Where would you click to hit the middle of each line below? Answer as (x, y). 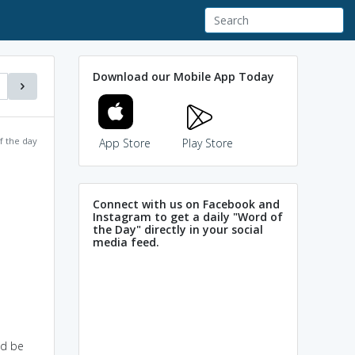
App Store (124, 143)
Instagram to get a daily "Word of (188, 216)
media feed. (126, 242)
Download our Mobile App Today (183, 76)
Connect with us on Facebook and (186, 204)
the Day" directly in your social (178, 229)
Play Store (208, 143)
